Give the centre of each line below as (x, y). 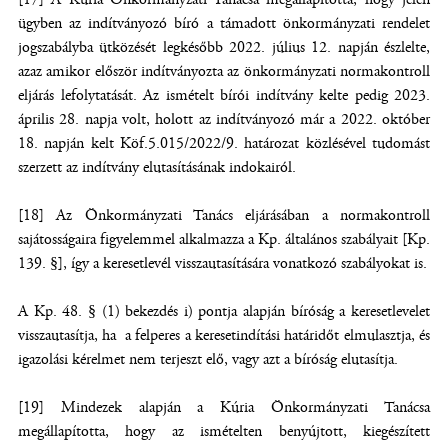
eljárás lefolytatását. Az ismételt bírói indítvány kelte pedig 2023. (224, 95)
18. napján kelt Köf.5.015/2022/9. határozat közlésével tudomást (224, 143)
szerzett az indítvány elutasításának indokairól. (157, 167)
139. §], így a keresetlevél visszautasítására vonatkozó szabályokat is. (222, 263)
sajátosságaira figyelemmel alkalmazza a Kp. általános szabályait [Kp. (224, 239)
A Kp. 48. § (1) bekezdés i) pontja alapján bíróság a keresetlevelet (224, 311)
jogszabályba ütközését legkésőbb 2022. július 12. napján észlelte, (224, 47)
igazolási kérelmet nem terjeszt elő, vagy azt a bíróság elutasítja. (208, 359)
